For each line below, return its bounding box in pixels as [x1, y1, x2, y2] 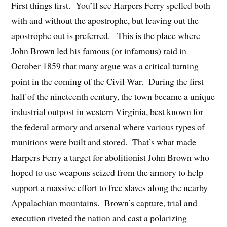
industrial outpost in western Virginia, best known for [11, 105, 204, 118]
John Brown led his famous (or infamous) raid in [11, 44, 187, 57]
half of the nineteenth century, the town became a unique [11, 90, 215, 102]
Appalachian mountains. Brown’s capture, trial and [11, 196, 198, 209]
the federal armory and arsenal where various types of [11, 120, 205, 133]
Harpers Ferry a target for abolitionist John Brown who [11, 150, 210, 163]
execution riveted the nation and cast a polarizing [11, 211, 187, 224]
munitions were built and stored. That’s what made [11, 135, 197, 148]
